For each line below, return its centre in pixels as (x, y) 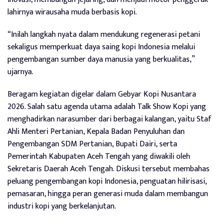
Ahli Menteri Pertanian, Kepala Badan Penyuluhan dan (96, 132)
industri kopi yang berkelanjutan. (62, 207)
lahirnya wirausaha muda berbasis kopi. (72, 12)
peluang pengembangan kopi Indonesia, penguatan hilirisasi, (107, 182)
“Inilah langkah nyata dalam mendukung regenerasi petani (104, 35)
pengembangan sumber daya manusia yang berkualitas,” (101, 60)
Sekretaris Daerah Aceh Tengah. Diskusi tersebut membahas (109, 169)
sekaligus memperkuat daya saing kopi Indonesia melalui (101, 47)
